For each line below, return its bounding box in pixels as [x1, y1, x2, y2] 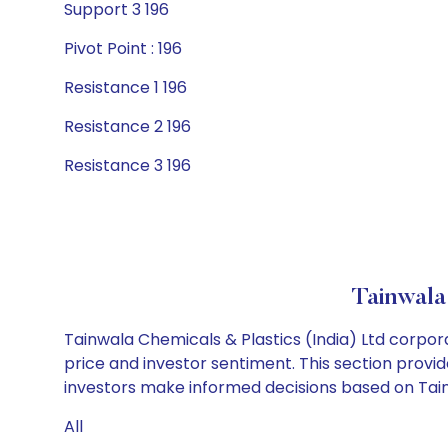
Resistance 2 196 [64, 115, 191, 138]
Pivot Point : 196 [64, 37, 182, 60]
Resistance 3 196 [64, 154, 191, 177]
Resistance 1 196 [64, 76, 187, 99]
